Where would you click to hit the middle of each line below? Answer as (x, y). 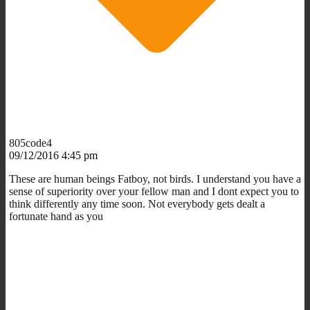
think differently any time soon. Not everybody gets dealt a (137, 203)
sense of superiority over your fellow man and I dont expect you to (154, 191)
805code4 (30, 143)
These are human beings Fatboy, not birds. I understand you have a (155, 179)
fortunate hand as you (56, 216)
